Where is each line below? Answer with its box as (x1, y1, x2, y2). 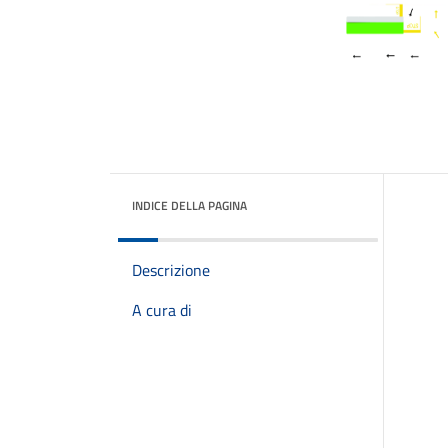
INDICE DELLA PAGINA (132, 196, 247, 215)
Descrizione (132, 258, 210, 282)
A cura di (132, 298, 192, 322)
